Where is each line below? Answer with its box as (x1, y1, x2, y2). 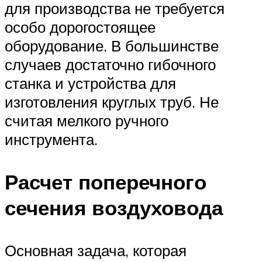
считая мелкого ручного (5, 111, 168, 130)
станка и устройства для (5, 73, 176, 92)
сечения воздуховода (5, 194, 223, 220)
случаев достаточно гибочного (5, 54, 216, 74)
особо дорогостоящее (5, 17, 156, 36)
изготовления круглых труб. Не (5, 92, 219, 111)
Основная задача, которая (5, 241, 187, 260)
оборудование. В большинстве (5, 36, 219, 55)
